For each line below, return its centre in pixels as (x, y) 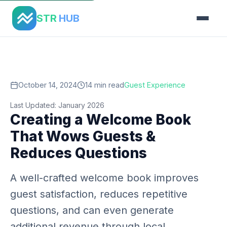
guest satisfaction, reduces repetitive (99, 194)
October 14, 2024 (48, 85)
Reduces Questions (79, 153)
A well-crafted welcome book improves (104, 178)
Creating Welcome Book (91, 9)
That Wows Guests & (83, 136)
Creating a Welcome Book (101, 120)
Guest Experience (155, 85)
